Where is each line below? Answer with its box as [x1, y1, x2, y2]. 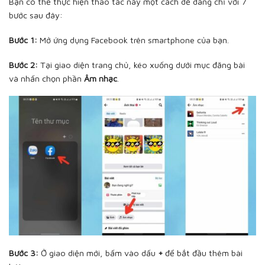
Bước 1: [9, 34, 37, 45]
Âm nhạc [84, 73, 117, 83]
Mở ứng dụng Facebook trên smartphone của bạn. [37, 34, 229, 45]
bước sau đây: [9, 10, 63, 21]
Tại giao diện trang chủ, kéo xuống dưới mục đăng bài [38, 59, 245, 70]
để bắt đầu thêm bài [163, 248, 243, 258]
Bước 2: [9, 59, 38, 70]
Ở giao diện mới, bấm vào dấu [38, 248, 158, 258]
